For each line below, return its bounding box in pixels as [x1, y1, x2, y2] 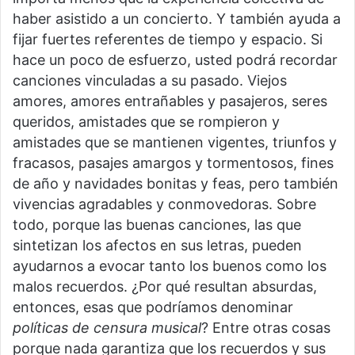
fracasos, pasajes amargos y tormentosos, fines [13, 155, 334, 172]
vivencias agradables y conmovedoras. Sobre [13, 196, 316, 213]
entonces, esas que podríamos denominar [13, 299, 293, 316]
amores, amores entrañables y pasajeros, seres [13, 93, 327, 110]
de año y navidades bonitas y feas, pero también [13, 175, 338, 193]
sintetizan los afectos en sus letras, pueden [13, 237, 302, 254]
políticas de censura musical [13, 319, 201, 337]
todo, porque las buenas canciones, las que [13, 216, 301, 234]
